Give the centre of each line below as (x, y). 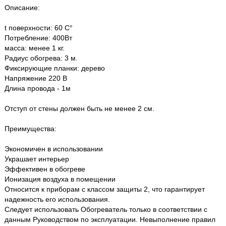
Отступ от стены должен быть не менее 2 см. (79, 109)
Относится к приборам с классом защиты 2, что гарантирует (105, 190)
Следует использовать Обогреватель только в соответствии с (106, 210)
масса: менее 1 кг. (35, 48)
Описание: (22, 8)
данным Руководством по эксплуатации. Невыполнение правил (110, 220)
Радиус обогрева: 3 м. (41, 59)
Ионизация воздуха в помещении (60, 180)
